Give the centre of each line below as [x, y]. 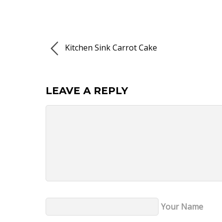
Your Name [182, 207]
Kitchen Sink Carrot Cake [110, 48]
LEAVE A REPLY [87, 91]
